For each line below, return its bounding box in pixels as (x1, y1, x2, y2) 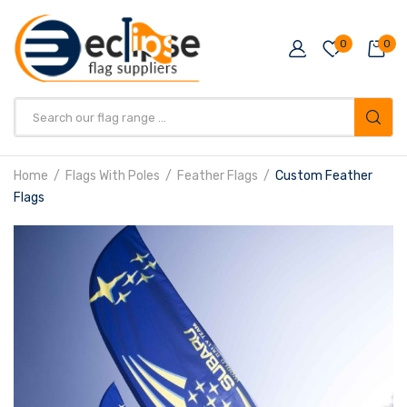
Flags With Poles (65, 168, 160, 184)
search (14, 141, 55, 155)
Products (14, 119, 71, 134)
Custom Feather (275, 168, 372, 184)
